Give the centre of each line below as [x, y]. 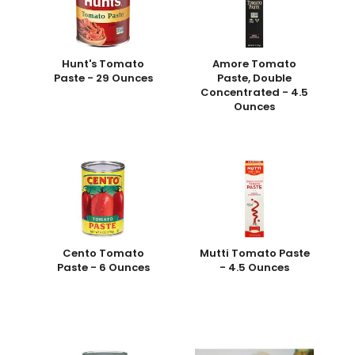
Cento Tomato [103, 254]
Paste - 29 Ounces [103, 78]
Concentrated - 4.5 [255, 93]
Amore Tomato [255, 64]
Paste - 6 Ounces [103, 268]
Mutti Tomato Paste [254, 254]
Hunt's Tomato [103, 64]
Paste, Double [255, 78]
